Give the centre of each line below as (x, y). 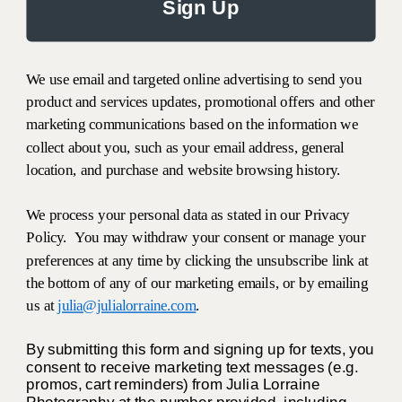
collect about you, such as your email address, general (185, 147)
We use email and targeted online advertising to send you (194, 79)
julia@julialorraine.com (127, 305)
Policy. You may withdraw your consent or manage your (196, 237)
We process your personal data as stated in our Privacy (188, 215)
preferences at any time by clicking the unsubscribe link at (197, 260)
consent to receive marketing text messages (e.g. (192, 367)
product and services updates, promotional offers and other (201, 102)
